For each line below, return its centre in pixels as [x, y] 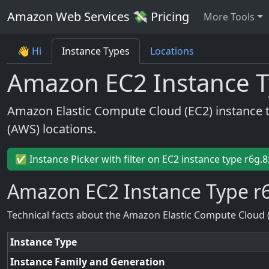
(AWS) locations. [52, 129]
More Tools [229, 17]
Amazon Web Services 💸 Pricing [98, 17]
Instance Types [96, 51]
